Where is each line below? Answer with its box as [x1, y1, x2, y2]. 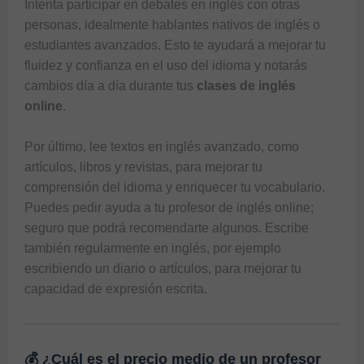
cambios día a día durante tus [24, 78, 197, 93]
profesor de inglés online [168, 200, 310, 214]
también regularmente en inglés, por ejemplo [24, 240, 281, 255]
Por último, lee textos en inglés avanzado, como [24, 139, 299, 154]
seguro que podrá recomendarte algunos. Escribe [24, 220, 309, 235]
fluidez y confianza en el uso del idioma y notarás [24, 58, 307, 72]
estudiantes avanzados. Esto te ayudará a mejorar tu [24, 37, 326, 52]
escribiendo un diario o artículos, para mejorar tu [24, 261, 301, 275]
